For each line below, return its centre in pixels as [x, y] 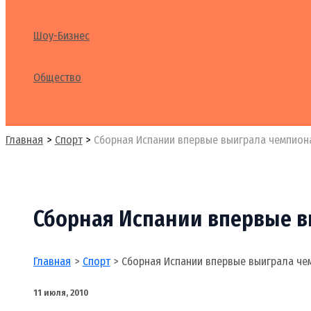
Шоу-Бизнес [61, 35]
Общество [57, 77]
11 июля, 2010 [61, 293]
